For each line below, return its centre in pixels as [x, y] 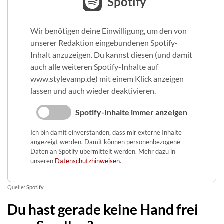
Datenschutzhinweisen [87, 161]
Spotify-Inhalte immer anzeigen [131, 112]
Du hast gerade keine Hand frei [103, 209]
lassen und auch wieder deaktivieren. [93, 91]
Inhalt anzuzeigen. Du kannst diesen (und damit [111, 55]
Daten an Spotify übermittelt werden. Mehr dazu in [103, 151]
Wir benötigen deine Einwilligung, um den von [108, 31]
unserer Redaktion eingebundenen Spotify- [104, 43]
